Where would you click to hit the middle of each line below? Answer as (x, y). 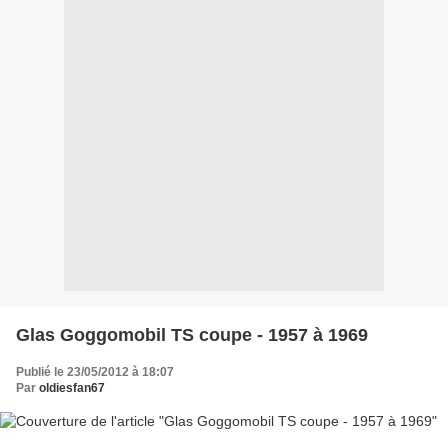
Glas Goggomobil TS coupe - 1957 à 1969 (192, 334)
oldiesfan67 (72, 387)
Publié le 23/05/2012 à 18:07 (95, 371)
